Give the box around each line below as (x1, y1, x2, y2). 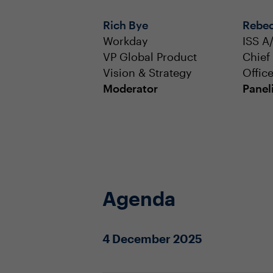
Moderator (103, 172, 158, 186)
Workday (103, 125, 148, 138)
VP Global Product (103, 141, 197, 154)
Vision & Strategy (103, 157, 192, 170)
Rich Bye (103, 109, 148, 122)
